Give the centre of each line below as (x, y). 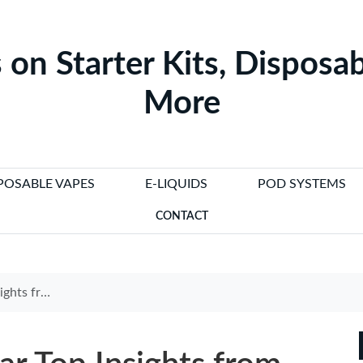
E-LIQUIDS (176, 184)
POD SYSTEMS (301, 184)
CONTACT (181, 216)
